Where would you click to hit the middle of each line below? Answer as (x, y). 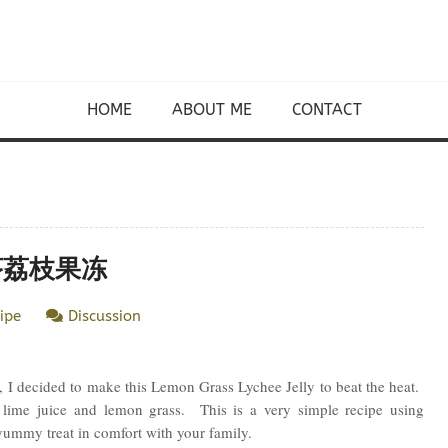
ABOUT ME (211, 109)
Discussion (101, 316)
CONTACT (326, 109)
